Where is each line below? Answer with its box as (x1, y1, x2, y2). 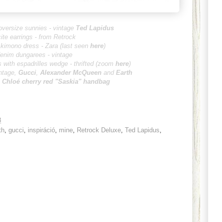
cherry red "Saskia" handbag (21, 78, 110, 85)
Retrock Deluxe (77, 126, 121, 134)
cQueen (78, 69, 102, 76)
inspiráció (28, 126, 55, 134)
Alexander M (40, 69, 78, 76)
